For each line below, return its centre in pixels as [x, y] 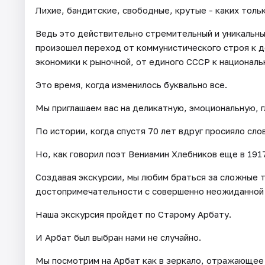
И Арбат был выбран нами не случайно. [118, 237]
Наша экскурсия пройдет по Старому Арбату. [133, 214]
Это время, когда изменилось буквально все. [131, 84]
